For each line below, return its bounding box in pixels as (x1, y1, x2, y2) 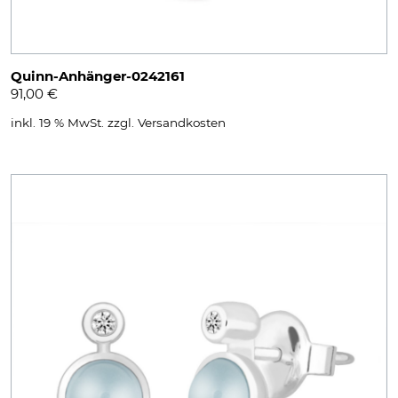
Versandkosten (138, 115, 226, 130)
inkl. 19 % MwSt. (11, 115, 104, 130)
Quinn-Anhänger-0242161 (11, 67, 185, 84)
